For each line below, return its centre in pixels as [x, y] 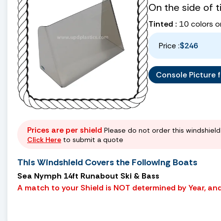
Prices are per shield [65, 130]
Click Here [44, 139]
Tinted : [163, 24]
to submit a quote [92, 139]
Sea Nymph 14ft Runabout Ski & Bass [88, 176]
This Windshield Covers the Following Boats [107, 162]
